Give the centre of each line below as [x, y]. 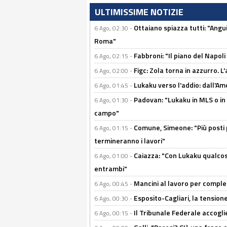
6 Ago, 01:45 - [114, 86]
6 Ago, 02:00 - [114, 71]
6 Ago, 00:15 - [114, 213]
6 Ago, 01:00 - [114, 156]
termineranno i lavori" [130, 141]
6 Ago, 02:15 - [114, 56]
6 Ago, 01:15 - [114, 128]
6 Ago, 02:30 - [114, 28]
